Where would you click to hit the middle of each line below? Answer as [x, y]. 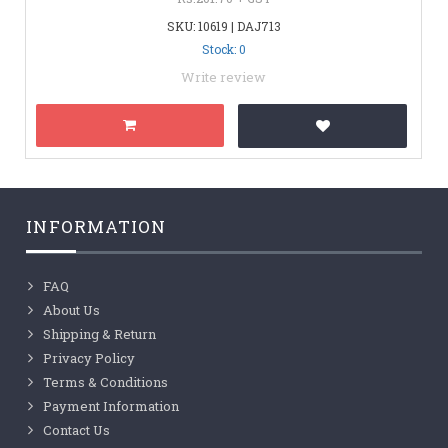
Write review [223, 76]
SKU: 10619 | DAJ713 [223, 25]
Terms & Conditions [106, 381]
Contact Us [77, 429]
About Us [72, 309]
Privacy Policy [89, 357]
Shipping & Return [100, 333]
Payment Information [111, 405]
